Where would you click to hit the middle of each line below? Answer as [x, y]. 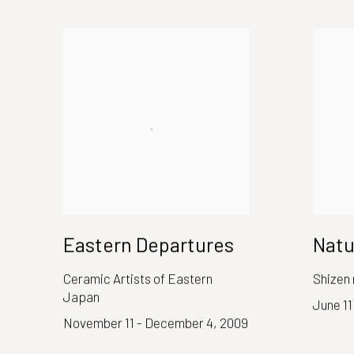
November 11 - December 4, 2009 [156, 323]
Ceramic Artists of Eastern [138, 279]
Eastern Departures [149, 245]
